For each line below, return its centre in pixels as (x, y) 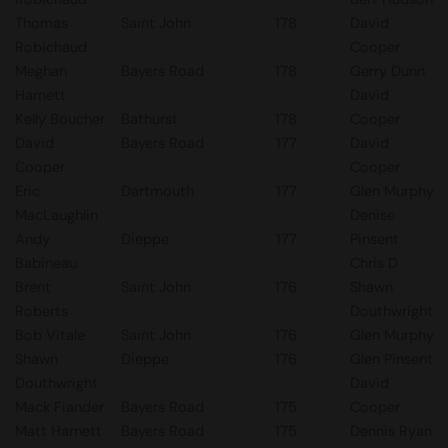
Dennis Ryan (391, 431)
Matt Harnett (58, 431)
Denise (372, 215)
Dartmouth (157, 191)
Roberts (41, 311)
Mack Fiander (59, 407)
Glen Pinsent (391, 359)
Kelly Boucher (60, 119)
